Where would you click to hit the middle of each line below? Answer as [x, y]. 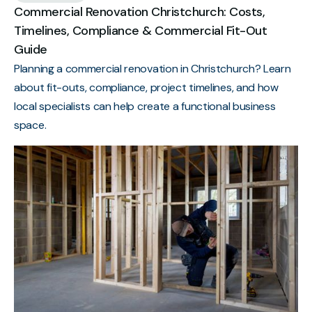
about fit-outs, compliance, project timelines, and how [146, 87]
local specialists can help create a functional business [145, 106]
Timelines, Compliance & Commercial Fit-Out [140, 30]
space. [30, 125]
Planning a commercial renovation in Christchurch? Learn [153, 68]
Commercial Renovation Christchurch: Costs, [139, 11]
